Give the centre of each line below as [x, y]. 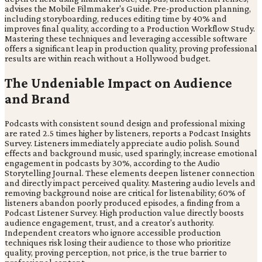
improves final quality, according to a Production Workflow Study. [130, 29]
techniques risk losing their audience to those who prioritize [118, 243]
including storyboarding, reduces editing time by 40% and [116, 19]
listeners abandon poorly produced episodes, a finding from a [123, 203]
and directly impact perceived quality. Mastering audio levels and [130, 183]
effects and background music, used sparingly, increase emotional [131, 153]
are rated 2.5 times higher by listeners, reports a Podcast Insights [128, 133]
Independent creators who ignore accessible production [113, 233]
